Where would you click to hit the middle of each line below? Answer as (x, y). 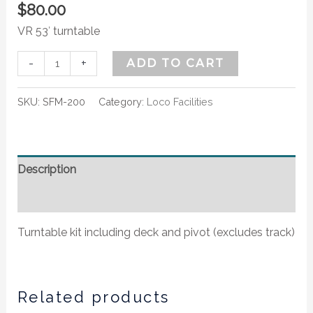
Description (46, 169)
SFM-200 (64, 101)
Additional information (74, 198)
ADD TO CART (176, 63)
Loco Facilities (180, 101)
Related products (93, 297)
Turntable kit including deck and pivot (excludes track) (156, 232)
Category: (122, 101)
